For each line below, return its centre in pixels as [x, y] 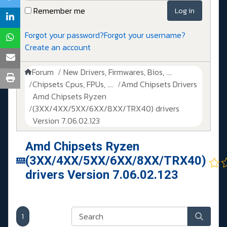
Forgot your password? [64, 35]
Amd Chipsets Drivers [159, 84]
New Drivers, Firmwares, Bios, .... [118, 72]
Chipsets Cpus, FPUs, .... [73, 84]
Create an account [58, 47]
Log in [185, 11]
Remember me [59, 11]
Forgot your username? [145, 35]
